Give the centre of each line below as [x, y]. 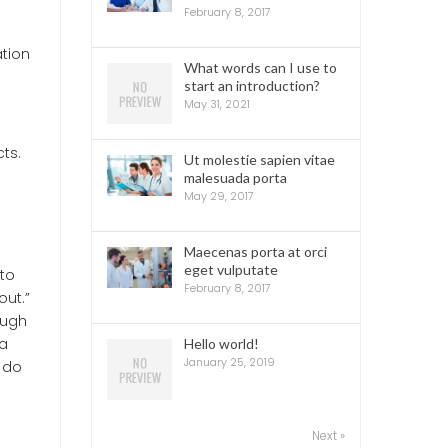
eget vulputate [231, 269]
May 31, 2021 [217, 104]
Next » [328, 435]
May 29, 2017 [219, 196]
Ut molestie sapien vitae [259, 159]
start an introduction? [252, 85]
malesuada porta [235, 177]
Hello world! [221, 343]
